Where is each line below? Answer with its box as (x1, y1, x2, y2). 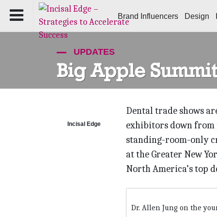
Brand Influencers (118, 12, 178, 20)
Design (185, 12, 209, 20)
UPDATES (71, 47, 115, 57)
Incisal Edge (67, 120, 101, 127)
